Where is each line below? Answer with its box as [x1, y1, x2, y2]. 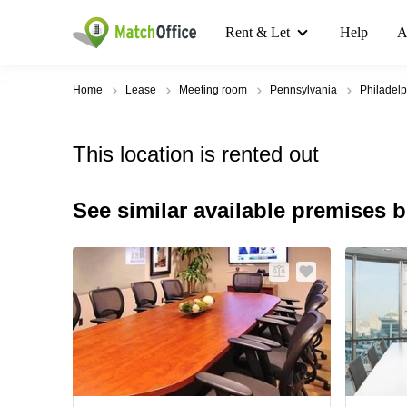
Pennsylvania [270, 84, 337, 96]
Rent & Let [225, 25, 290, 40]
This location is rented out [73, 142, 319, 166]
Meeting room [179, 84, 247, 96]
